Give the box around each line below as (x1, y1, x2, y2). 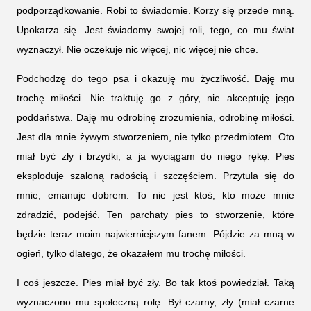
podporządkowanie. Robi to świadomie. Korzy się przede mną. (17, 5, 294, 17)
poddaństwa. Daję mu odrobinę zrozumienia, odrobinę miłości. (17, 112, 294, 124)
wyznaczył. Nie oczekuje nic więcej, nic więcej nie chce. (17, 44, 258, 56)
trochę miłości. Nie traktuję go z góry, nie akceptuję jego (17, 92, 294, 104)
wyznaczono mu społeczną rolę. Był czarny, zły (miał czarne (17, 296, 294, 308)
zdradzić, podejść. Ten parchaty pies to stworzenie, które (17, 209, 294, 221)
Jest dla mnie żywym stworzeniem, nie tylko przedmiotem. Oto (17, 131, 294, 143)
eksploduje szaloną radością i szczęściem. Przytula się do (17, 170, 294, 182)
